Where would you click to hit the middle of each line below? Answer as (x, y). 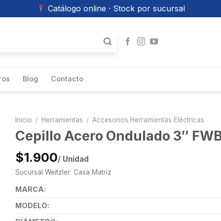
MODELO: (32, 206)
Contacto (67, 79)
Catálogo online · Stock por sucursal (115, 8)
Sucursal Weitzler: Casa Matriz (63, 172)
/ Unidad (73, 159)
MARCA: (30, 189)
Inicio (23, 120)
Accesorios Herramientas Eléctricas (148, 120)
